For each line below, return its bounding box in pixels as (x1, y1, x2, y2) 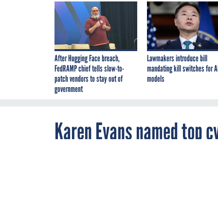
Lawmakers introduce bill (147, 53, 207, 64)
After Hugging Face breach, (54, 53, 120, 64)
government (54, 83, 83, 94)
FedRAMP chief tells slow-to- (54, 63, 124, 74)
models (147, 73, 164, 84)
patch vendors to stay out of (54, 73, 123, 84)
